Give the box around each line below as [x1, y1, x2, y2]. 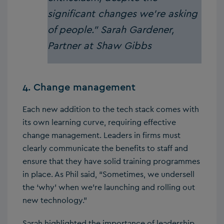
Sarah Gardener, [100, 22, 174, 36]
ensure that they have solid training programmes [22, 155, 200, 166]
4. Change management [22, 80, 135, 93]
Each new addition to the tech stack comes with [22, 103, 199, 114]
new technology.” [22, 194, 87, 205]
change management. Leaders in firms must [22, 129, 180, 140]
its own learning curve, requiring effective [22, 116, 176, 127]
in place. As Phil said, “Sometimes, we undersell [22, 168, 194, 179]
